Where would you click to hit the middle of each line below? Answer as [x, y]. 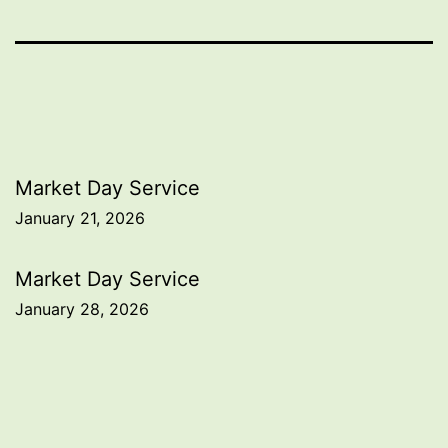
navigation [101, 238]
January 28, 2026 [82, 308]
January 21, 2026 [80, 217]
